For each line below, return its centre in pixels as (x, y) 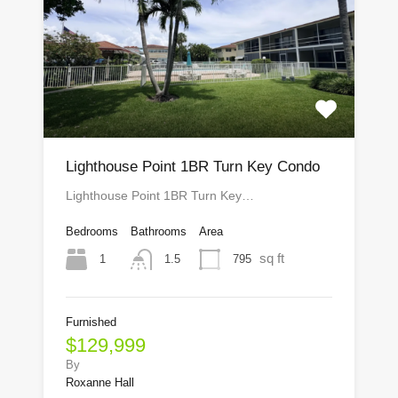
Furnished (91, 322)
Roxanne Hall (100, 383)
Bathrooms (159, 232)
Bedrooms (92, 232)
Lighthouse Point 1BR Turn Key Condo (193, 167)
